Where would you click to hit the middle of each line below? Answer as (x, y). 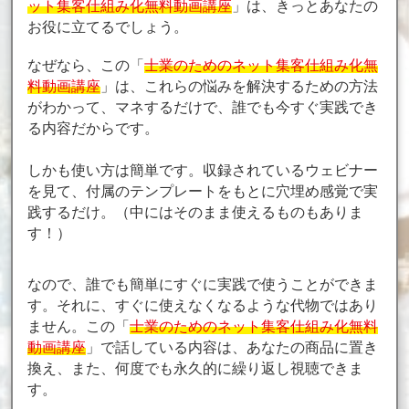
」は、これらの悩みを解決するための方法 (239, 86)
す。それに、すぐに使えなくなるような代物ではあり (203, 305)
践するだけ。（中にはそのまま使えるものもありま (195, 212)
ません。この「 (79, 326)
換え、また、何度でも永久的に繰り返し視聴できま (195, 368)
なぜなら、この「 (86, 65)
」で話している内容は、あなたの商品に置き (232, 347)
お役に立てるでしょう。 (108, 27)
